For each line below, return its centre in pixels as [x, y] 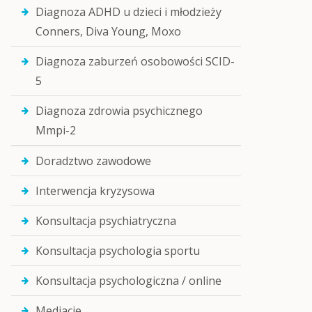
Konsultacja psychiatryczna [106, 221]
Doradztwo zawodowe [93, 161]
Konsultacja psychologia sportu [118, 251]
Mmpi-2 [56, 130]
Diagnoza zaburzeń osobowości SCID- [135, 61]
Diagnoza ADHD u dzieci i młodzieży [128, 12]
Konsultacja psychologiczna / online [128, 281]
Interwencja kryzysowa [95, 191]
